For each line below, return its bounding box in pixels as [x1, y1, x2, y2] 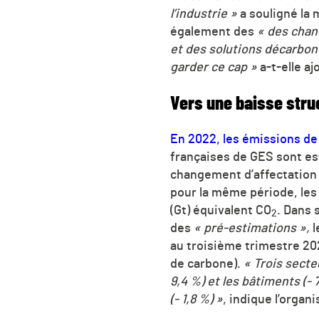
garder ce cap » [170, 61, 257, 75]
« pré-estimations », [194, 221, 310, 235]
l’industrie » [170, 8, 237, 21]
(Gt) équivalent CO [170, 204, 271, 217]
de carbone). [170, 257, 244, 271]
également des [170, 26, 257, 39]
